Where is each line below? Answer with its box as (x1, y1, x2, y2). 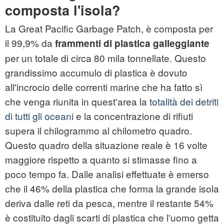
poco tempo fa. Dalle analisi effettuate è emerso (5, 167, 209, 181)
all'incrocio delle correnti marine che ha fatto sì (5, 80, 202, 94)
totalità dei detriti (149, 94, 218, 108)
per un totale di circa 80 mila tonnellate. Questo (5, 51, 206, 65)
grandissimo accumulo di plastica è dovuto (5, 65, 187, 79)
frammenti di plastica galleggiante (55, 36, 209, 50)
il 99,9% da (5, 36, 55, 50)
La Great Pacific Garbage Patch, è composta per (5, 21, 213, 35)
